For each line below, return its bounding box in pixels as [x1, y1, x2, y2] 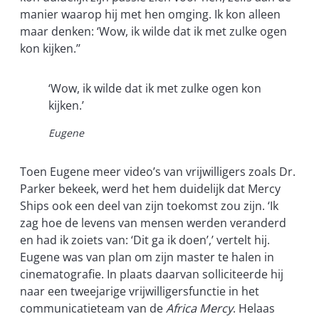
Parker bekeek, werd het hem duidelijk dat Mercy [20, 181, 281, 197]
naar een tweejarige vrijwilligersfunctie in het [20, 283, 259, 300]
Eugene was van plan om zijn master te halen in [20, 249, 274, 266]
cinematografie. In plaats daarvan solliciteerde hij [20, 266, 283, 283]
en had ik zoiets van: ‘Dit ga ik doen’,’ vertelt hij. [20, 232, 270, 249]
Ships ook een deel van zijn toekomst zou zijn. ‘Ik [20, 198, 278, 214]
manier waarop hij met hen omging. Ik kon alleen [20, 6, 281, 22]
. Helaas [233, 300, 275, 317]
